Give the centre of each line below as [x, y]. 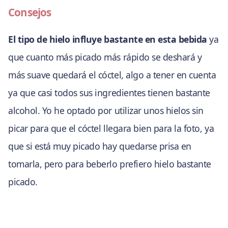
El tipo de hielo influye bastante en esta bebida [108, 39]
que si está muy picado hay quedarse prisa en [100, 146]
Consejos [30, 12]
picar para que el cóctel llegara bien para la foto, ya [111, 129]
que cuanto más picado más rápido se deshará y [105, 57]
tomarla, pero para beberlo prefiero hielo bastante [110, 164]
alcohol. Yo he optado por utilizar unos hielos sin [106, 111]
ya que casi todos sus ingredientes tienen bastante [109, 93]
